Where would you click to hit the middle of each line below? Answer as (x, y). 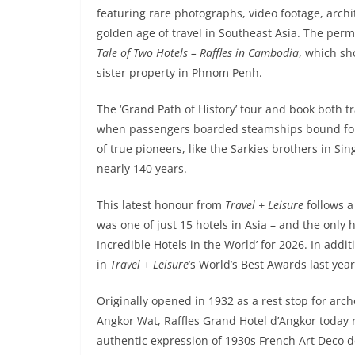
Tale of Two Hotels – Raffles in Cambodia (198, 53)
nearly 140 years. (142, 169)
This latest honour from (161, 205)
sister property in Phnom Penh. (179, 73)
